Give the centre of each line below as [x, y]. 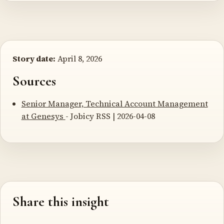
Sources [34, 81]
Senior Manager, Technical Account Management [114, 103]
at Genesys [43, 116]
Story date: [34, 58]
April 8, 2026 [79, 58]
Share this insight [61, 202]
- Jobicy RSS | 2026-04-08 [110, 116]
